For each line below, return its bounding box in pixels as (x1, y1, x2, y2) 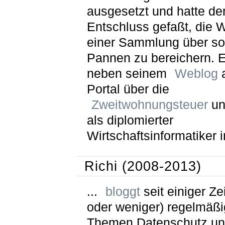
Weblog (174, 66, 218, 80)
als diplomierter (86, 113, 173, 127)
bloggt (105, 184, 140, 198)
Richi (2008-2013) (84, 158, 201, 174)
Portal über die (86, 82, 169, 96)
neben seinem (86, 66, 170, 80)
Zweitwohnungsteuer (91, 97, 208, 111)
